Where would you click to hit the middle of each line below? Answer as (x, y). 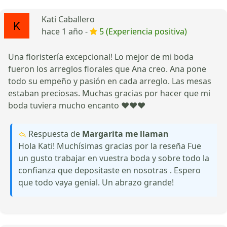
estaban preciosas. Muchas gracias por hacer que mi (109, 93)
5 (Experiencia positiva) (143, 31)
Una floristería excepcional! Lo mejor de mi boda (101, 56)
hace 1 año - (66, 31)
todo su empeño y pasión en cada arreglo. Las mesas (110, 81)
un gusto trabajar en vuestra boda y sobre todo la (114, 158)
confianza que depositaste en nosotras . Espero (109, 170)
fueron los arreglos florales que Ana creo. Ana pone (107, 69)
